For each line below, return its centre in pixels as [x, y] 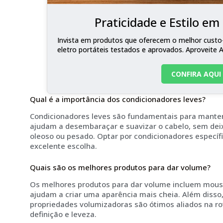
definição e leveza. [63, 214]
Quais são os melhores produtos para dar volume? [120, 167]
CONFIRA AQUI [196, 74]
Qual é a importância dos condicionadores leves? [118, 99]
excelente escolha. [63, 146]
